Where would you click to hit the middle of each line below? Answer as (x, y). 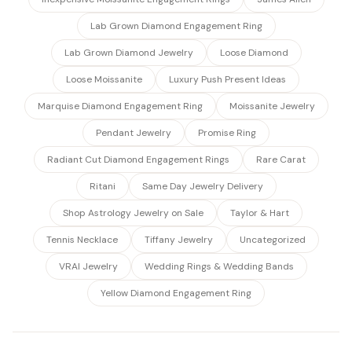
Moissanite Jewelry (272, 106)
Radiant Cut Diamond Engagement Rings (138, 159)
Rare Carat (280, 159)
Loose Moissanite (104, 79)
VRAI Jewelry (88, 266)
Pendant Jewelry (134, 133)
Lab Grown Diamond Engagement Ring (176, 26)
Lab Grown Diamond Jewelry (128, 53)
